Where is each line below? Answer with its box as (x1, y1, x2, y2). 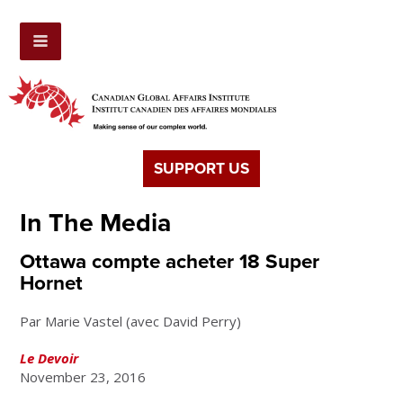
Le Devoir (20, 349, 79, 368)
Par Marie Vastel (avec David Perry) (20, 312, 242, 331)
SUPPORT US (153, 159, 249, 179)
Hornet (20, 271, 84, 296)
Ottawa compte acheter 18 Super (20, 249, 320, 274)
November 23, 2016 (20, 368, 147, 387)
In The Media (20, 208, 172, 239)
